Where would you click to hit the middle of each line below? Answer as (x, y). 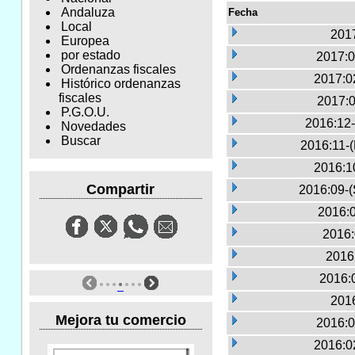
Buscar (80, 141)
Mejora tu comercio (120, 320)
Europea (85, 41)
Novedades (93, 127)
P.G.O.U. (85, 113)
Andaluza (88, 13)
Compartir (121, 189)
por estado (90, 55)
